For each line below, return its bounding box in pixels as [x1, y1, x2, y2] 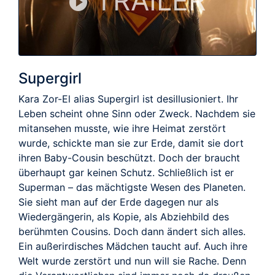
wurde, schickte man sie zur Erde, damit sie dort [18, 136, 244, 149]
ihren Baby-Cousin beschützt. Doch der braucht [18, 151, 240, 164]
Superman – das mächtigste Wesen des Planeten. [18, 180, 246, 193]
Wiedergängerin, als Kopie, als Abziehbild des [18, 210, 229, 223]
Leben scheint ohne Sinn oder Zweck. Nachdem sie [18, 107, 255, 120]
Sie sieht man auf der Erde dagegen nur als [18, 195, 219, 208]
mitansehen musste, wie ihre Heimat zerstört [18, 122, 226, 134]
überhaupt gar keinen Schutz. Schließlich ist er [18, 166, 234, 179]
